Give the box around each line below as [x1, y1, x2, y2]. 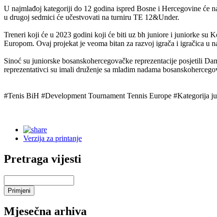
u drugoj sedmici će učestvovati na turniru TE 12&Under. [4, 13, 179, 21]
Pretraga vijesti [4, 152, 81, 165]
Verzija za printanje [23, 134, 82, 142]
